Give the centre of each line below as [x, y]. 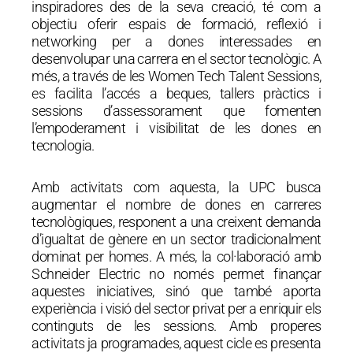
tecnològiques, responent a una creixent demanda [176, 222]
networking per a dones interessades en [176, 41]
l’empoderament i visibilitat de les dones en [176, 128]
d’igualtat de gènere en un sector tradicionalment [176, 240]
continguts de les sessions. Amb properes [176, 326]
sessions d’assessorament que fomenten [176, 110]
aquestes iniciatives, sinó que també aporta [176, 292]
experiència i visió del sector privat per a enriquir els [176, 309]
